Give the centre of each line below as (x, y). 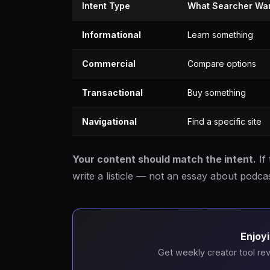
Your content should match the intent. (164, 159)
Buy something (217, 93)
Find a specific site (224, 121)
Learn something (220, 35)
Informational (111, 35)
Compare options (222, 64)
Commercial (109, 64)
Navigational (109, 121)
